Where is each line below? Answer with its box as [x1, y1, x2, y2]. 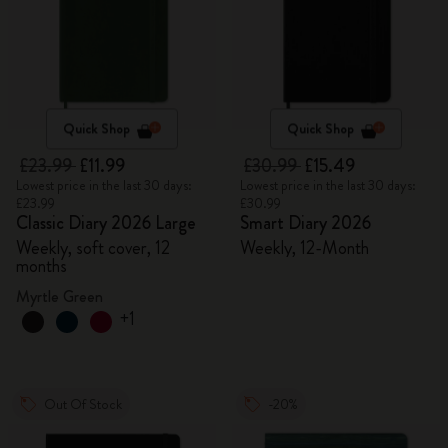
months [16, 253, 67, 279]
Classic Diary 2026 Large [16, 210, 196, 236]
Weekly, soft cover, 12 [16, 235, 170, 261]
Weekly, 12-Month [240, 235, 369, 261]
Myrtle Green [16, 285, 103, 308]
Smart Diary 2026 [240, 210, 371, 236]
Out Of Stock [44, 394, 122, 414]
